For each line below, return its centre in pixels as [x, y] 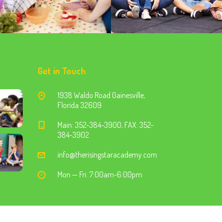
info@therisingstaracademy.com [107, 155]
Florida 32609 [80, 105]
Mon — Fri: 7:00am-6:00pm [100, 174]
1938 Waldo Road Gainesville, [101, 95]
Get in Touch [62, 71]
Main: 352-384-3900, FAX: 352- [106, 125]
